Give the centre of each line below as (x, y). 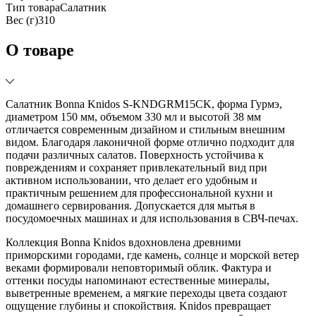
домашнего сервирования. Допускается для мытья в (130, 205)
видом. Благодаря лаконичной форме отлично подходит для (150, 142)
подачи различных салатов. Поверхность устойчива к (135, 154)
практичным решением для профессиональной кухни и (139, 193)
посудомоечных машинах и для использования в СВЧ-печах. (152, 218)
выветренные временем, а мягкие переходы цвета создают (146, 293)
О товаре (40, 50)
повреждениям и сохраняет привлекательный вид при (136, 167)
